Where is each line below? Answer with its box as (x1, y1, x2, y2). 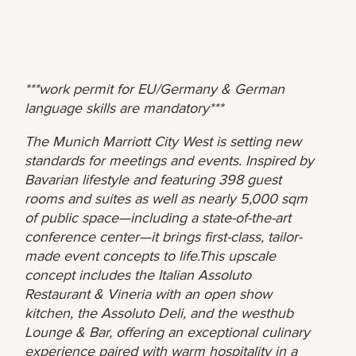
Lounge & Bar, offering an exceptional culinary (25, 323, 311, 341)
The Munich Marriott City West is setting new (25, 132, 302, 150)
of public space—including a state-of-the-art (25, 208, 292, 226)
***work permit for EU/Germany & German (25, 79, 285, 98)
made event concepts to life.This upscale (25, 246, 277, 265)
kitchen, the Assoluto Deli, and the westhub (25, 304, 294, 322)
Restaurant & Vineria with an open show (25, 284, 273, 303)
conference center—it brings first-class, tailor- (25, 227, 303, 246)
